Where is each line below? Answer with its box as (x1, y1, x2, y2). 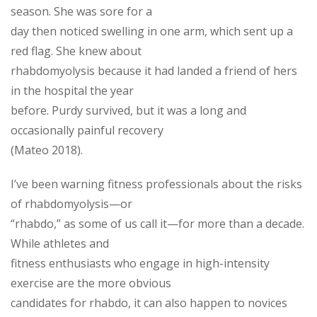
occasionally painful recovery (11, 122, 163, 138)
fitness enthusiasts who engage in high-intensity (11, 255, 270, 271)
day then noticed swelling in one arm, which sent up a (11, 23, 293, 39)
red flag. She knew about (11, 42, 142, 59)
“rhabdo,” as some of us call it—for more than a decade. (11, 215, 304, 231)
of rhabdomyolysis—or (11, 195, 132, 212)
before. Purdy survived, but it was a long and (11, 102, 246, 118)
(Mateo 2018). (11, 142, 97, 158)
